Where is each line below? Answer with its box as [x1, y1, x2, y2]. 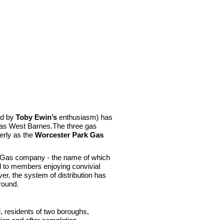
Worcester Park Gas [35, 131, 104, 139]
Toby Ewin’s [16, 113, 57, 122]
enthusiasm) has [57, 113, 112, 122]
